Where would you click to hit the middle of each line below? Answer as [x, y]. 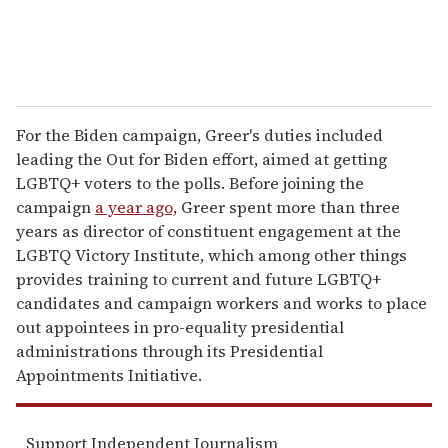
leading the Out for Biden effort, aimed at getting [201, 158]
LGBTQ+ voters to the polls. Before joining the [190, 182]
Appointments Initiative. [109, 374]
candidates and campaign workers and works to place [221, 302]
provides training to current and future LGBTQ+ [198, 278]
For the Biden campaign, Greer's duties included [199, 134]
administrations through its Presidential [169, 350]
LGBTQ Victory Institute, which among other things [211, 254]
